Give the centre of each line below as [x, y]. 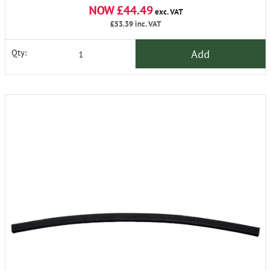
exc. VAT [168, 12]
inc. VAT [147, 24]
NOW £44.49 [121, 10]
